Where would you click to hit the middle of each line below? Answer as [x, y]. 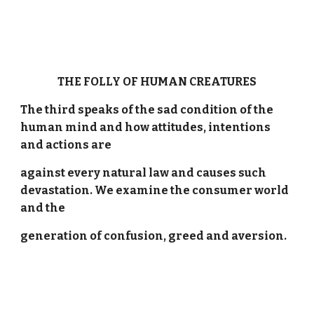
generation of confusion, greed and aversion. [155, 236]
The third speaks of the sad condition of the [147, 110]
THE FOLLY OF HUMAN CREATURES [157, 82]
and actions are [66, 145]
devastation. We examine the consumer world [155, 190]
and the [43, 208]
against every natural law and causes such [144, 173]
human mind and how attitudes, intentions [146, 127]
